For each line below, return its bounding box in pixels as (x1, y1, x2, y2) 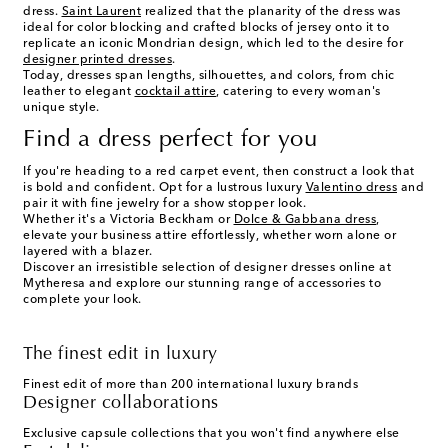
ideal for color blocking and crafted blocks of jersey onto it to (23, 22, 389, 35)
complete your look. (23, 294, 142, 307)
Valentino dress (305, 182, 397, 195)
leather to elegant (23, 86, 135, 99)
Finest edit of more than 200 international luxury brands (23, 379, 358, 392)
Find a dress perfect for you (23, 128, 317, 153)
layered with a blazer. (23, 246, 152, 259)
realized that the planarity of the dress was (141, 6, 401, 19)
